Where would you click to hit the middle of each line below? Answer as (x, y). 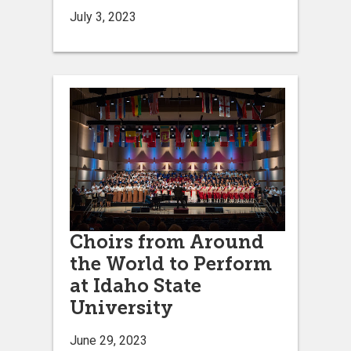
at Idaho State (136, 285)
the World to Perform (171, 263)
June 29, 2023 (109, 340)
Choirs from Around (167, 241)
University (121, 307)
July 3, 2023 (103, 16)
